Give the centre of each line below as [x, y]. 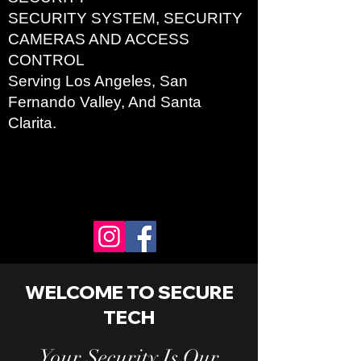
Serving [37, 81]
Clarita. [32, 123]
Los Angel [100, 81]
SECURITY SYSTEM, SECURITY [125, 18]
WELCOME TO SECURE [129, 292]
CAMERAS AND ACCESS [99, 39]
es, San [161, 81]
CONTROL [46, 60]
